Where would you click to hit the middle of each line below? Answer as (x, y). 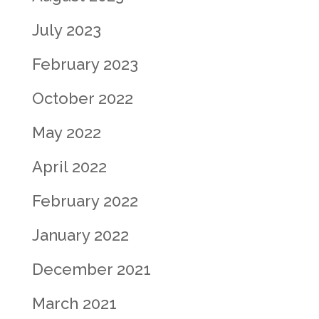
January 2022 (80, 235)
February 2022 (85, 201)
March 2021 (74, 303)
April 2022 (69, 167)
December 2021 (91, 269)
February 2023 (85, 64)
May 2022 (66, 132)
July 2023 (66, 30)
